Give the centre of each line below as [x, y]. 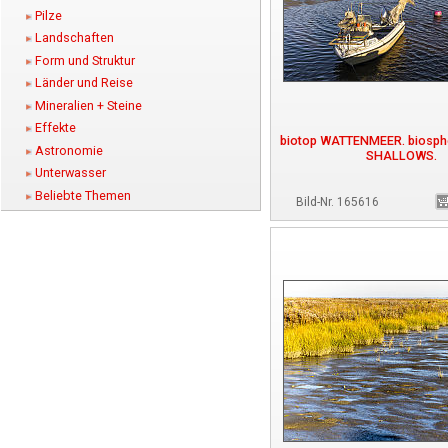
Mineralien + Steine [88, 105]
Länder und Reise [84, 83]
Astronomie [69, 150]
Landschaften [74, 38]
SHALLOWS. [401, 155]
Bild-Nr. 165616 [337, 202]
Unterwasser [70, 173]
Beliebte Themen [83, 195]
